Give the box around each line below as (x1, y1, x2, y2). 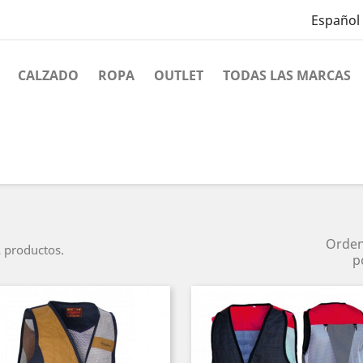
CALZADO (18, 66, 79, 84)
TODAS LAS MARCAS (223, 66, 351, 84)
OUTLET (154, 66, 203, 84)
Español (310, 11, 360, 30)
